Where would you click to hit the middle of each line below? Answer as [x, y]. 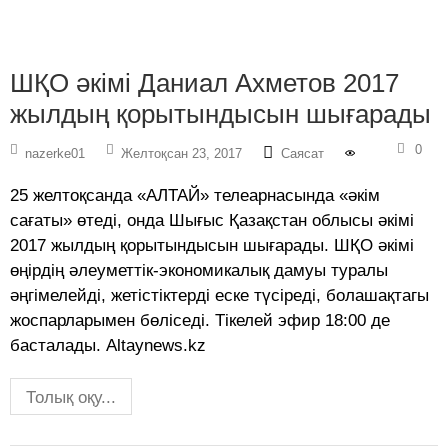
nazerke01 [55, 154]
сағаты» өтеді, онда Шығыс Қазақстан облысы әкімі [212, 221]
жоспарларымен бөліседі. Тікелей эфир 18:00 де [200, 321]
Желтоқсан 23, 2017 [181, 154]
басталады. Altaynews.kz [108, 346]
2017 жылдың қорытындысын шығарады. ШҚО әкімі [212, 246]
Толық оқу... [71, 398]
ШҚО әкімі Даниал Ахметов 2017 [204, 83]
